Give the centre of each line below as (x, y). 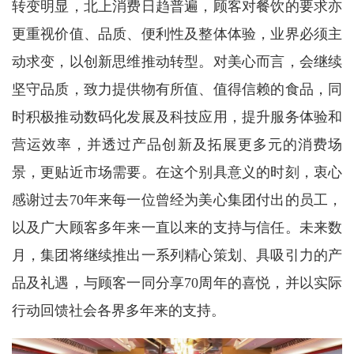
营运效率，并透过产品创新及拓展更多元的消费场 (177, 145)
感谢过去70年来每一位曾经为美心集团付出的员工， (177, 200)
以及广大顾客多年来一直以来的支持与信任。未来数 (177, 228)
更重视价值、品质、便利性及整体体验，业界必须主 (177, 34)
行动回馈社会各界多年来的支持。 (118, 311)
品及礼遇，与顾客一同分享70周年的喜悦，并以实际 (177, 283)
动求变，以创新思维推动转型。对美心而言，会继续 (177, 62)
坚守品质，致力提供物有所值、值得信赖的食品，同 (177, 90)
